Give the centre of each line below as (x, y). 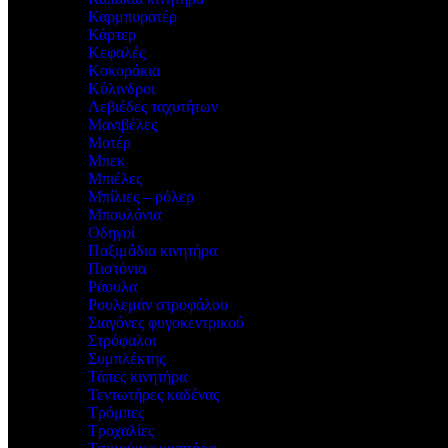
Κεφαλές (116, 52)
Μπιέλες (115, 178)
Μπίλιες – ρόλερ (141, 196)
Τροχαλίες (121, 430)
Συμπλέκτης (126, 358)
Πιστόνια (117, 268)
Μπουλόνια (124, 214)
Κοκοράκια (124, 70)
